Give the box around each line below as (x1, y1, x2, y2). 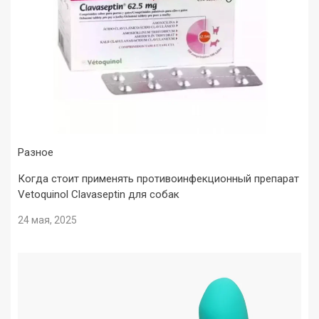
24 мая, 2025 (18, 214, 77, 226)
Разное (18, 146, 53, 159)
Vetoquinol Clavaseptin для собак (18, 188, 179, 202)
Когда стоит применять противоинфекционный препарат (18, 172, 299, 186)
